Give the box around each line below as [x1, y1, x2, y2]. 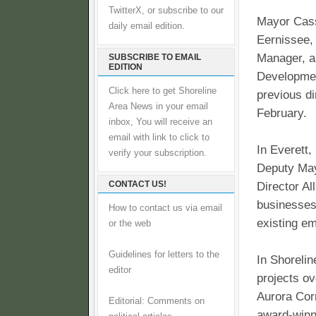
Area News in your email [109, 102, 208, 111]
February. [257, 107, 307, 120]
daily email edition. [109, 21, 185, 31]
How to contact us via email [109, 203, 222, 213]
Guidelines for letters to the [109, 250, 219, 260]
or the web [109, 219, 151, 229]
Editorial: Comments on [109, 296, 205, 306]
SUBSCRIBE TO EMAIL [109, 52, 201, 62]
